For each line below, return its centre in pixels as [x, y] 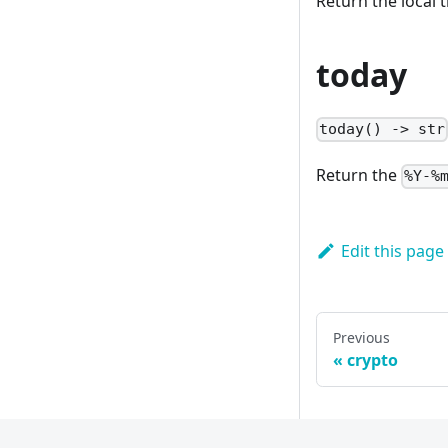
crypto [372, 359]
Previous [361, 337]
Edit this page [392, 250]
